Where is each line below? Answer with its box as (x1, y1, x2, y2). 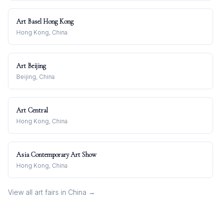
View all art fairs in (8, 188, 68, 196)
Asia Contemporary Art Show (16, 150, 96, 159)
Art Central (16, 106, 48, 114)
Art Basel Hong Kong (16, 17, 74, 26)
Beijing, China (16, 73, 55, 80)
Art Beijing (16, 62, 46, 70)
